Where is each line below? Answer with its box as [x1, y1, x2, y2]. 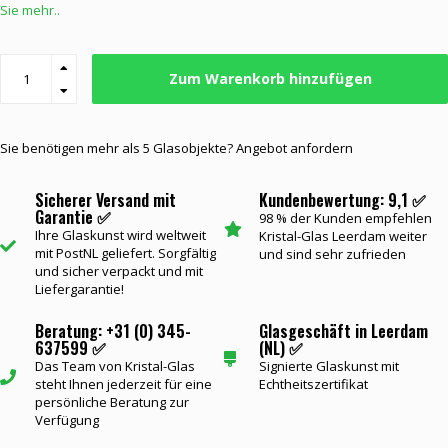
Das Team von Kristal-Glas [35, 357, 195, 375]
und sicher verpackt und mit [35, 262, 203, 280]
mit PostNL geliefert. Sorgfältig [35, 244, 216, 262]
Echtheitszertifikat [259, 375, 368, 393]
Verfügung [35, 411, 99, 429]
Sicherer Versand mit [35, 188, 176, 212]
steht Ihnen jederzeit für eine [35, 375, 212, 393]
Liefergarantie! [35, 280, 124, 298]
